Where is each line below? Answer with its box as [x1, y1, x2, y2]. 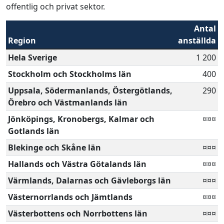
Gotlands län [8, 125, 59, 136]
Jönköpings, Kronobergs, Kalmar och [8, 113, 154, 124]
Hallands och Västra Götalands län [8, 158, 146, 169]
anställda [178, 34, 216, 46]
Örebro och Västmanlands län [8, 96, 127, 108]
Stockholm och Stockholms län [8, 68, 131, 79]
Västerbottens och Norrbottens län [8, 207, 147, 219]
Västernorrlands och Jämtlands [8, 191, 132, 202]
